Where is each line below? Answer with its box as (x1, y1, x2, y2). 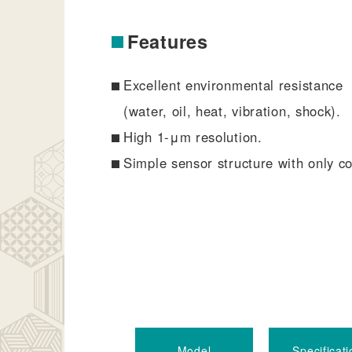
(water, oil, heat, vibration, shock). (123, 101, 341, 121)
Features (127, 27, 208, 54)
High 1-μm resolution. (123, 127, 262, 147)
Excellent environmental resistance (123, 75, 343, 95)
